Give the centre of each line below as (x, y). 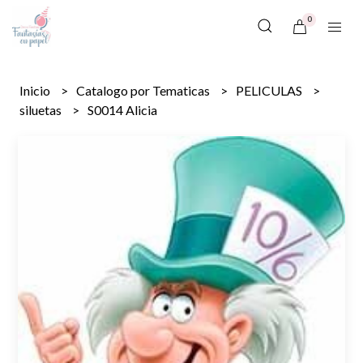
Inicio (36, 90)
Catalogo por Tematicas (145, 90)
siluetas (42, 110)
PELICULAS (271, 90)
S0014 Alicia (123, 110)
